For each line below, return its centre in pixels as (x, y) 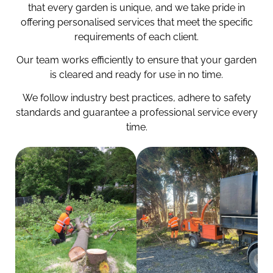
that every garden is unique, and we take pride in (136, 7)
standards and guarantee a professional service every (136, 113)
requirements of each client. (136, 37)
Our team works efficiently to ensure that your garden (136, 60)
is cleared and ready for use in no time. (136, 75)
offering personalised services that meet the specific (136, 22)
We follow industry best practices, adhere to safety (136, 98)
